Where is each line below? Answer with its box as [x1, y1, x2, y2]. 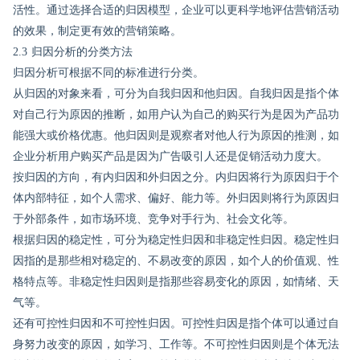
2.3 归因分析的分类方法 [13, 46, 133, 58]
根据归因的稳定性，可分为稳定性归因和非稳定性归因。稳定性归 [13, 234, 339, 246]
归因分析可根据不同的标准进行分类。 [13, 67, 204, 79]
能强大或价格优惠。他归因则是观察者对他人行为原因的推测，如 [13, 129, 339, 141]
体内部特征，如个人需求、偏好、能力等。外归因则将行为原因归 [13, 192, 339, 204]
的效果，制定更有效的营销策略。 [13, 25, 182, 37]
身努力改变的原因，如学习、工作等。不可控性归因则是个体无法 [13, 338, 339, 350]
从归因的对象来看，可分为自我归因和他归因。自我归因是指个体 [13, 88, 339, 100]
